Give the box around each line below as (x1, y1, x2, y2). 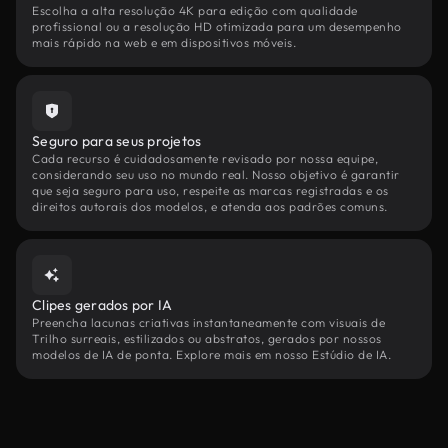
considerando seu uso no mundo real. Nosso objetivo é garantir (32, 167, 400, 182)
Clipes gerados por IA (32, 296, 173, 314)
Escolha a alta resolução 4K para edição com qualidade (32, 3, 358, 18)
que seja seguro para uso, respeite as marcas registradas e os (32, 183, 389, 198)
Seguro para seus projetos (32, 132, 202, 150)
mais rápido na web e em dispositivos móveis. (32, 35, 296, 50)
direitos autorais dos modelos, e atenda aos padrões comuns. (32, 199, 388, 214)
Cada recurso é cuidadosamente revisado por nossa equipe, (32, 151, 378, 166)
